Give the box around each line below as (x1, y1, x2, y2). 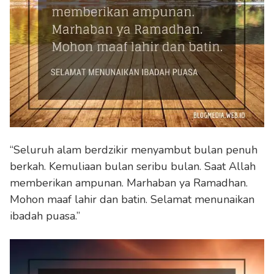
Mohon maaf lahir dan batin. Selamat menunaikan (10, 191, 254, 207)
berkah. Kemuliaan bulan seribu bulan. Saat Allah (10, 158, 256, 174)
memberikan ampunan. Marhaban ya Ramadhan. (10, 175, 248, 190)
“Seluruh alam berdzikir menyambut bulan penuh (10, 142, 257, 157)
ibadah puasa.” (10, 208, 80, 223)
